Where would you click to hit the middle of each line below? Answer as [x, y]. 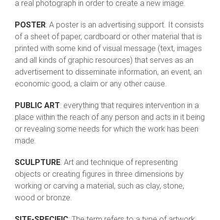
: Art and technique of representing [119, 163]
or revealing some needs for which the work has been [107, 129]
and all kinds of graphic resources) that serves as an [104, 60]
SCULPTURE [38, 163]
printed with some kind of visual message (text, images [108, 49]
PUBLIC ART [37, 106]
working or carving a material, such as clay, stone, [99, 186]
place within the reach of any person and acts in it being [110, 117]
